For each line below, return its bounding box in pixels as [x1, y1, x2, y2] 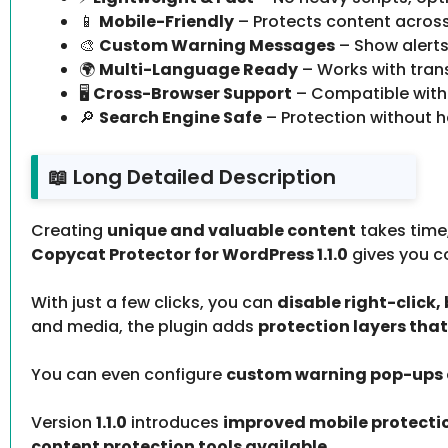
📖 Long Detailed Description [48, 163, 336, 192]
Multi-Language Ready [99, 58, 298, 82]
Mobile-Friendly [99, 10, 234, 34]
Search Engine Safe [99, 106, 262, 130]
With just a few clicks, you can [31, 291, 277, 315]
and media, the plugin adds [31, 315, 258, 339]
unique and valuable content [107, 219, 356, 243]
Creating [31, 219, 107, 243]
